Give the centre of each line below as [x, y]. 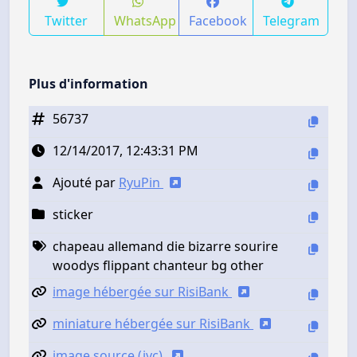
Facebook [218, 20]
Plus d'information [88, 83]
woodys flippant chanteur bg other [158, 265]
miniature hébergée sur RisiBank [153, 323]
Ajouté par [86, 182]
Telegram [292, 20]
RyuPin [141, 182]
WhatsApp [145, 20]
